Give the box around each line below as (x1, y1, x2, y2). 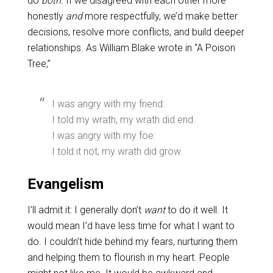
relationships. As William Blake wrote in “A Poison (27, 42, 235, 54)
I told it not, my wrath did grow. (51, 146, 183, 157)
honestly (27, 10, 66, 22)
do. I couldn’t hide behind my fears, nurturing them (27, 236, 238, 247)
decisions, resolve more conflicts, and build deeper (27, 26, 244, 38)
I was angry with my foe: (51, 130, 155, 141)
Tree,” (27, 58, 51, 69)
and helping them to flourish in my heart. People (27, 252, 230, 263)
